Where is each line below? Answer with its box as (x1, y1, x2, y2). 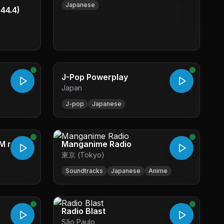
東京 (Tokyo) (61, 150, 104, 159)
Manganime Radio (61, 139, 131, 149)
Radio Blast (61, 206, 105, 216)
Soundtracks (65, 167, 103, 174)
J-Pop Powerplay (61, 72, 128, 82)
